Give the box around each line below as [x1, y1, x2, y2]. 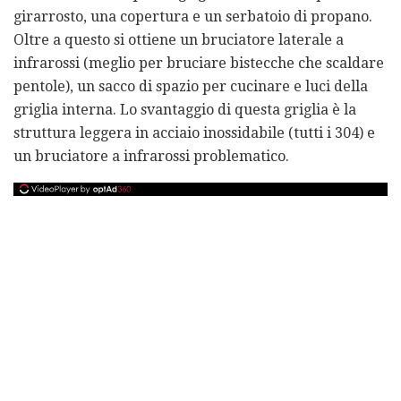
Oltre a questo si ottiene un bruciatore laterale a [13, 30, 344, 48]
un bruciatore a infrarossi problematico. [13, 147, 289, 165]
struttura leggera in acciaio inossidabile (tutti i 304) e [13, 124, 375, 141]
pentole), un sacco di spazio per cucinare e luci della [13, 77, 368, 95]
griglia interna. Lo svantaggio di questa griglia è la [13, 100, 356, 118]
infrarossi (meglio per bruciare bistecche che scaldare [13, 54, 384, 72]
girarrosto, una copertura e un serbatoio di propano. [13, 7, 372, 25]
